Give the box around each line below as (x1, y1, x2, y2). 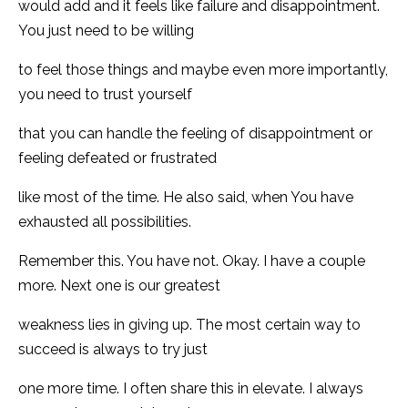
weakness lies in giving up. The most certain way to (18, 315, 361, 333)
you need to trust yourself (18, 85, 192, 103)
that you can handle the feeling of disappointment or (18, 124, 372, 142)
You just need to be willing (18, 21, 194, 39)
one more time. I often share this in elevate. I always (18, 379, 363, 397)
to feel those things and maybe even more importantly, (18, 60, 388, 78)
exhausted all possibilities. (18, 212, 191, 230)
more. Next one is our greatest (18, 276, 220, 294)
